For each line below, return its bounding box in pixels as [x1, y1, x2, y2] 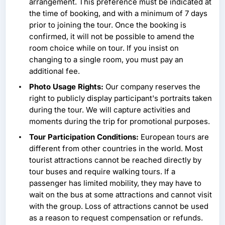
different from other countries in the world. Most [29, 144, 203, 154]
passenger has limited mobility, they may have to [29, 178, 201, 188]
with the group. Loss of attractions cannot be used [29, 201, 208, 211]
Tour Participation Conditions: [29, 132, 139, 142]
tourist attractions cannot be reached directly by [29, 155, 201, 165]
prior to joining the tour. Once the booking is [29, 20, 186, 30]
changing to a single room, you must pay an [29, 55, 183, 65]
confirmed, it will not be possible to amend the [29, 32, 194, 42]
